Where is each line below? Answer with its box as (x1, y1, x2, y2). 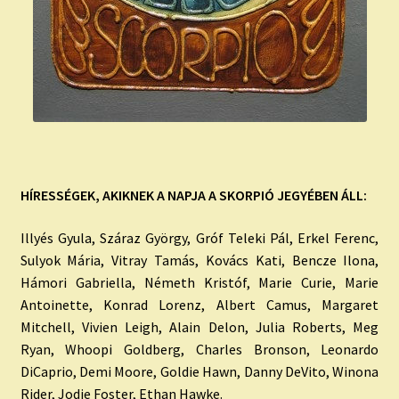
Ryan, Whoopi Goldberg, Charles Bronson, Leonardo (20, 339, 379, 358)
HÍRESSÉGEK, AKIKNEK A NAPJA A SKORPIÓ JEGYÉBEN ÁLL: (20, 186, 367, 205)
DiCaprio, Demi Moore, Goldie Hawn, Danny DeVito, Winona (20, 362, 379, 380)
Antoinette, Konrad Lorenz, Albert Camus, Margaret (20, 295, 379, 313)
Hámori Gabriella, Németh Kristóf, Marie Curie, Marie (20, 273, 379, 291)
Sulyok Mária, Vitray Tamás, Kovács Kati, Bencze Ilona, (20, 250, 379, 269)
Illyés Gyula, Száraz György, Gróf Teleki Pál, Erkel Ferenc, (20, 228, 379, 247)
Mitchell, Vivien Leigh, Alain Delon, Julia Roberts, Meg (20, 317, 379, 336)
